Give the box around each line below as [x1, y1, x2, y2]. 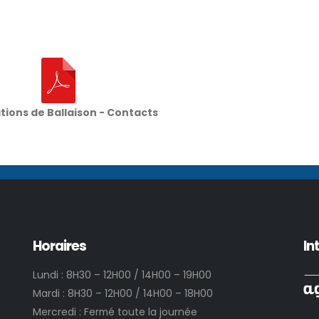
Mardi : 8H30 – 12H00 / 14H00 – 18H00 [33, 286, 213, 300]
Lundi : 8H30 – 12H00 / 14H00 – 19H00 [33, 267, 211, 282]
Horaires [33, 236, 87, 256]
